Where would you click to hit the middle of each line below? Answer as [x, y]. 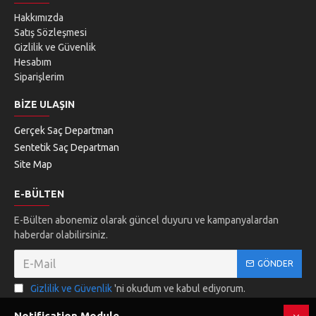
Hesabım [33, 62]
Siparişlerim [39, 77]
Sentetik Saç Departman [67, 147]
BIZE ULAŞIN [44, 104]
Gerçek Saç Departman [64, 130]
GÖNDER [275, 263]
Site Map [33, 164]
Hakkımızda [39, 18]
